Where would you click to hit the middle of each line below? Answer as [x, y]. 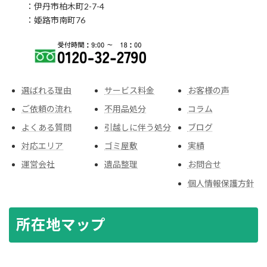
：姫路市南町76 [47, 20]
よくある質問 [46, 128]
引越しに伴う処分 [138, 128]
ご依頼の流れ [46, 108]
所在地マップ [61, 225]
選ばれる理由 [46, 90]
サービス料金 [130, 90]
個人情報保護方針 [221, 183]
